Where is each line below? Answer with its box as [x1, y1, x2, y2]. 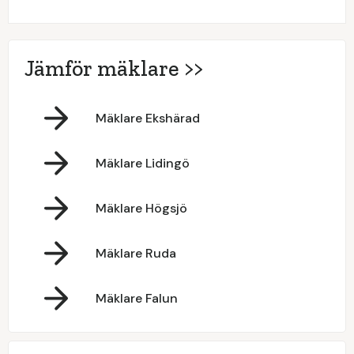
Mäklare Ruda [96, 244, 176, 262]
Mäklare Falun [96, 289, 178, 307]
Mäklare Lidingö [96, 154, 190, 171]
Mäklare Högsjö [96, 199, 187, 217]
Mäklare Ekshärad [96, 109, 200, 126]
